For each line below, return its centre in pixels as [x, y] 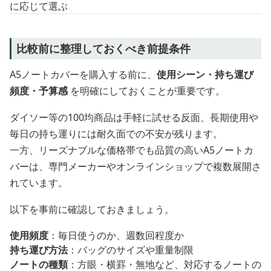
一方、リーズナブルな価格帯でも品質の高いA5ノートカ [132, 150]
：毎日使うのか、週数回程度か [116, 236]
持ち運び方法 [39, 250]
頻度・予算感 [39, 91]
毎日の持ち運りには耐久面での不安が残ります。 [116, 134]
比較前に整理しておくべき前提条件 [103, 49]
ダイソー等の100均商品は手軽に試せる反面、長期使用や [134, 118]
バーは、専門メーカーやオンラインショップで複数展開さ [135, 167]
